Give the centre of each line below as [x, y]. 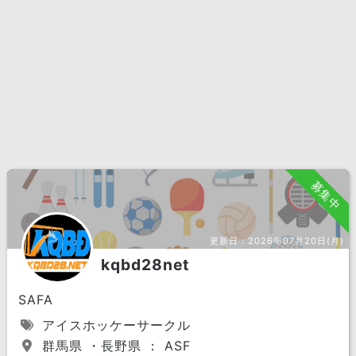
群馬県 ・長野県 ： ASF [114, 346]
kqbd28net [145, 265]
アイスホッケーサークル [114, 325]
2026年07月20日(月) [296, 241]
